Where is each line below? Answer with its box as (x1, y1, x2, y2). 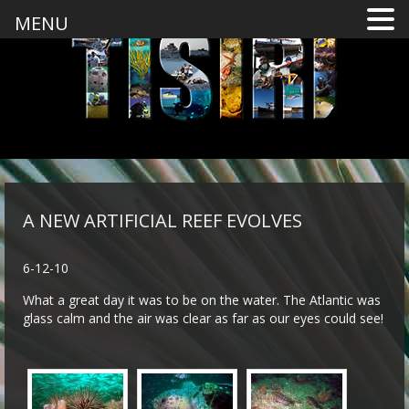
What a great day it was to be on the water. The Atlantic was (23, 291, 381, 309)
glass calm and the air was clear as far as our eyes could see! (23, 309, 383, 327)
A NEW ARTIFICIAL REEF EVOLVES (23, 208, 302, 233)
